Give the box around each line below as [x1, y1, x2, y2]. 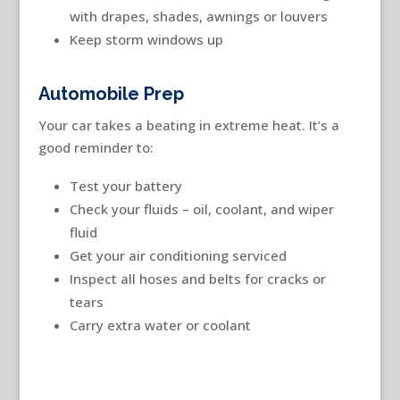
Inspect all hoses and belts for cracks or [69, 269, 326, 287]
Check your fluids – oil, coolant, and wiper [69, 199, 334, 218]
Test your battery [69, 176, 182, 195]
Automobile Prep [37, 82, 184, 104]
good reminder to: [37, 137, 154, 156]
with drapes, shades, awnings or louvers [69, 6, 328, 25]
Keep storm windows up [69, 29, 223, 48]
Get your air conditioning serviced [69, 246, 287, 264]
